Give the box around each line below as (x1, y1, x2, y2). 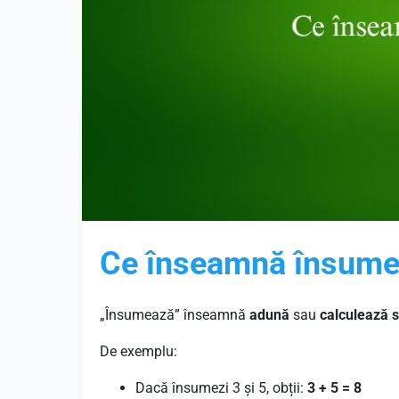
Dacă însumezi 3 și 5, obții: (135, 379, 307, 396)
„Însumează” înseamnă (100, 306, 249, 323)
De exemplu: (100, 343, 177, 360)
